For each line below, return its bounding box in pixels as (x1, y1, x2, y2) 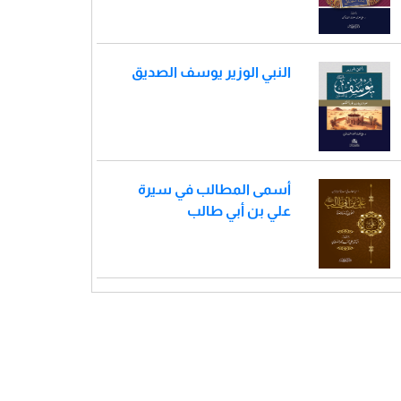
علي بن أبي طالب (187, 203, 291, 219)
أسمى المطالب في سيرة (138, 182, 291, 198)
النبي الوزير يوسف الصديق (132, 64, 291, 81)
